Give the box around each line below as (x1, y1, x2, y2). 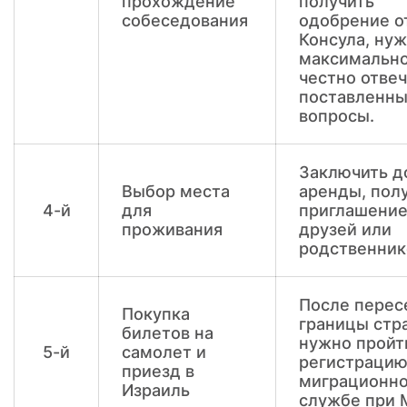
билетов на (122, 323, 213, 342)
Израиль (122, 381, 190, 400)
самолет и (122, 342, 206, 362)
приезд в (122, 362, 194, 381)
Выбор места (122, 182, 230, 201)
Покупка (122, 304, 190, 323)
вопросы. (299, 106, 374, 125)
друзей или (299, 220, 392, 239)
